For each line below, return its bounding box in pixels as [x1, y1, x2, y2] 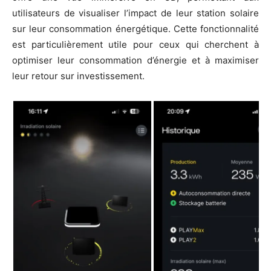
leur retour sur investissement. [12, 70, 145, 82]
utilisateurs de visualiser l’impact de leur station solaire [12, 7, 259, 19]
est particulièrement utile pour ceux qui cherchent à [12, 39, 259, 51]
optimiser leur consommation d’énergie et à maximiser [12, 54, 259, 67]
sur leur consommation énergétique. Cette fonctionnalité [12, 23, 259, 35]
